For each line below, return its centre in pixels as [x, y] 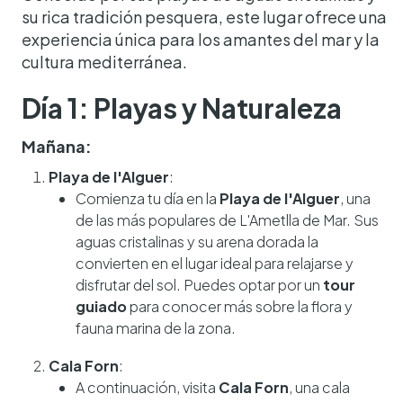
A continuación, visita [147, 388]
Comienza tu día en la [148, 199]
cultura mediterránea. [104, 62]
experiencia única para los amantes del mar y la [201, 40]
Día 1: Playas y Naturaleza [182, 108]
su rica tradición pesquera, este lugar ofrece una [204, 17]
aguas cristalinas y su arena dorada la [197, 242]
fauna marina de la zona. [156, 328]
